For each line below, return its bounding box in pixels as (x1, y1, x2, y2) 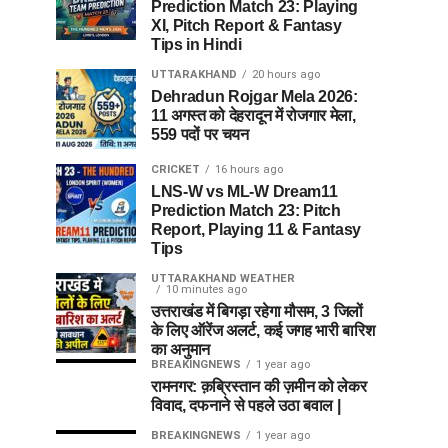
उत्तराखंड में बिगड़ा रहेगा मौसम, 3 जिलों (151, 303, 364, 321)
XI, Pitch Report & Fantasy (151, 17, 342, 35)
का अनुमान (151, 341, 211, 359)
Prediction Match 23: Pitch (151, 202, 341, 220)
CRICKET (151, 163, 200, 177)
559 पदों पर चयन (151, 126, 249, 144)
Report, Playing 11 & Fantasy (151, 221, 362, 239)
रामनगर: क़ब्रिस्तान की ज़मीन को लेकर (151, 378, 367, 396)
